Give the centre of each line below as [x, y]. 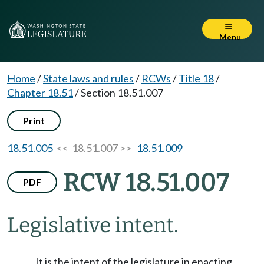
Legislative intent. [93, 225]
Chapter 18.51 [40, 93]
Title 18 [196, 78]
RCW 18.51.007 [146, 182]
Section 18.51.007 [122, 93]
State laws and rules [88, 78]
